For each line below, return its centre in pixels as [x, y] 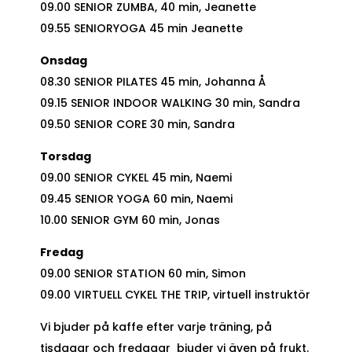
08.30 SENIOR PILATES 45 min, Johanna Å [152, 81]
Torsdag [65, 156]
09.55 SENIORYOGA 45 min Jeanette [141, 28]
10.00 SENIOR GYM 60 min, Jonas [130, 220]
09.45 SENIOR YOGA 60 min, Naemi [136, 198]
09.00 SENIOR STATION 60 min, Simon [143, 273]
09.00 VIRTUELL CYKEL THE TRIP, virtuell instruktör [175, 294]
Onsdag [63, 60]
